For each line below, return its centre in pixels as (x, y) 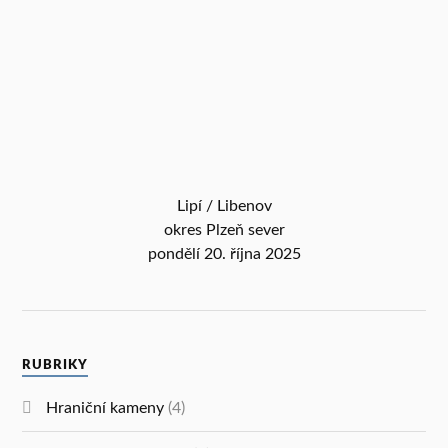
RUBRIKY (55, 365)
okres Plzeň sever (224, 229)
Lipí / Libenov (224, 205)
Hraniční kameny (105, 408)
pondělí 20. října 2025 (224, 253)
